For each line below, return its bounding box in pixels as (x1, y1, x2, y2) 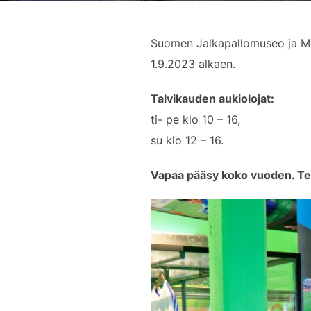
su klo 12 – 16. (151, 133, 224, 147)
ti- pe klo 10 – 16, (151, 112, 240, 126)
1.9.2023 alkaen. (151, 57, 235, 71)
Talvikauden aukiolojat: (151, 92, 274, 106)
